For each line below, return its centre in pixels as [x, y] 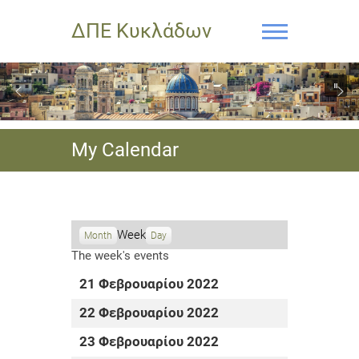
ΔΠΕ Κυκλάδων [141, 31]
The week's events [120, 256]
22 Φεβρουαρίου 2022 [149, 313]
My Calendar [125, 150]
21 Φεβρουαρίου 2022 [149, 284]
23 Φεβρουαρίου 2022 [149, 342]
